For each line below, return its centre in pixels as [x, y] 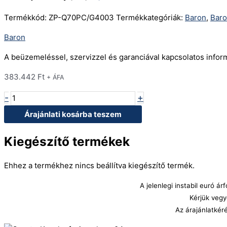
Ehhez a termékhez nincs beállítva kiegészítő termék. [99, 165]
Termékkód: [26, 18]
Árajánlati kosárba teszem [73, 115]
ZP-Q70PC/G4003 [82, 18]
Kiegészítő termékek [67, 141]
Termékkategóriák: [150, 18]
